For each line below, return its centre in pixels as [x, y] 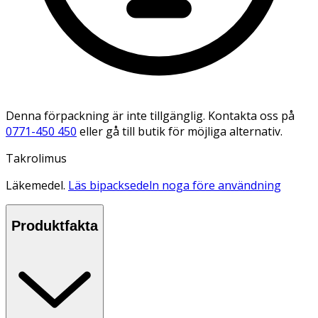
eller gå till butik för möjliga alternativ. [181, 131]
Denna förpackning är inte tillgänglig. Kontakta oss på [150, 115]
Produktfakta [55, 226]
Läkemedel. [37, 185]
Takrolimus [36, 158]
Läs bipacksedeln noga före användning [175, 185]
